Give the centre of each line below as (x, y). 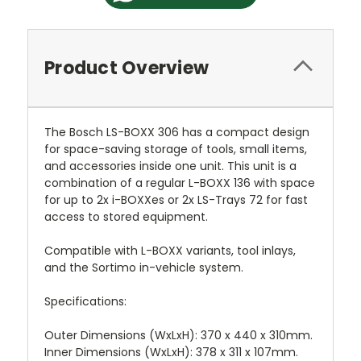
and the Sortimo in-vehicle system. (144, 268)
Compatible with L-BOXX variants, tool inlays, (170, 251)
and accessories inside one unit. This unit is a (170, 166)
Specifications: (85, 302)
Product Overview (127, 68)
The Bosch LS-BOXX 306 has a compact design (177, 133)
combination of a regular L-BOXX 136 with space (180, 183)
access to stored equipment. (126, 217)
